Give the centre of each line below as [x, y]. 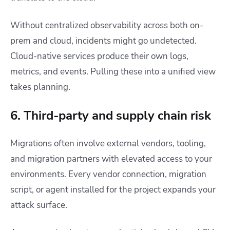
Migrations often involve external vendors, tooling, [108, 144]
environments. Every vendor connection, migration [108, 175]
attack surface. [39, 205]
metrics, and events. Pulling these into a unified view [113, 72]
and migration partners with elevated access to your [111, 159]
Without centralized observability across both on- [107, 26]
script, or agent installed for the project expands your [113, 190]
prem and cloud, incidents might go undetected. [103, 41]
